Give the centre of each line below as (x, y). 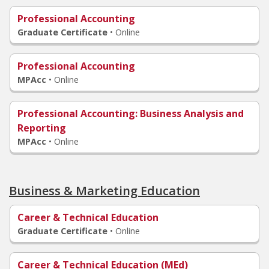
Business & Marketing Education (104, 191)
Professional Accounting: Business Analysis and (131, 113)
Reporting (42, 128)
